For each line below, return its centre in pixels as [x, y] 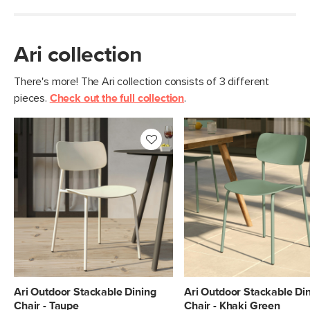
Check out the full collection [117, 98]
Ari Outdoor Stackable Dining [85, 292]
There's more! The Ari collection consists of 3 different [142, 82]
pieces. [32, 98]
